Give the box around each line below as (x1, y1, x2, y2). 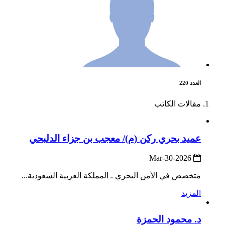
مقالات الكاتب (154, 99, 201, 108)
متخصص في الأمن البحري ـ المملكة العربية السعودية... (22, 171, 201, 180)
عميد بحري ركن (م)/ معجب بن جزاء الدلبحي (29, 133, 201, 144)
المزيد (181, 188, 201, 197)
